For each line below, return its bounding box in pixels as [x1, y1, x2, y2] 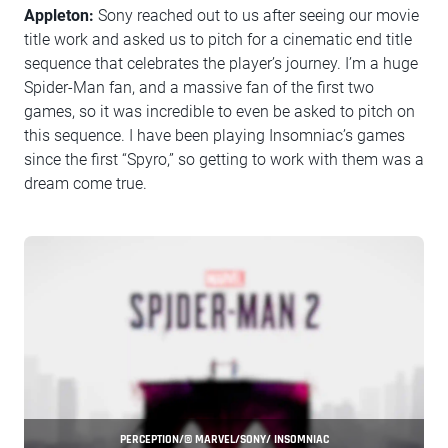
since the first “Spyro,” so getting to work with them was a [24, 150, 424, 169]
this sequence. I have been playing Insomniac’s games [24, 126, 405, 145]
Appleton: [24, 6, 94, 25]
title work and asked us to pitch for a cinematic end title [24, 30, 412, 49]
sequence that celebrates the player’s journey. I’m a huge [24, 54, 418, 73]
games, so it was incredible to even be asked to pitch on [24, 102, 415, 121]
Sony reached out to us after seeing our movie [94, 6, 419, 25]
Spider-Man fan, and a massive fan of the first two [24, 78, 374, 97]
